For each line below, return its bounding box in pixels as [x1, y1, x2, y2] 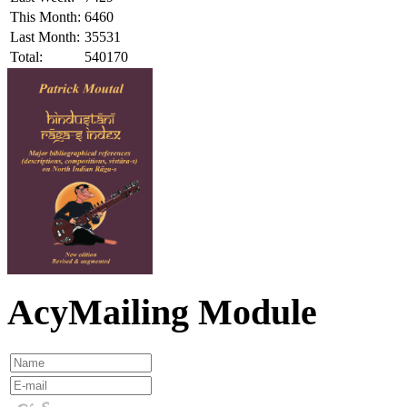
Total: [10, 48, 43, 65]
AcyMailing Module [7, 292, 317, 333]
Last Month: [10, 28, 80, 45]
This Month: [10, 8, 81, 25]
